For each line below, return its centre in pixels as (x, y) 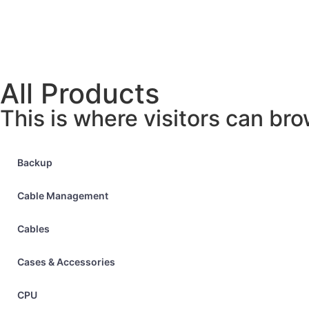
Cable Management (63, 196)
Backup (35, 162)
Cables (33, 229)
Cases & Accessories (66, 262)
